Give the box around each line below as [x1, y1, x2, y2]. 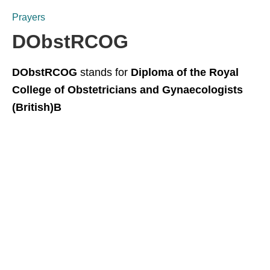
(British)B [12, 101, 61, 113]
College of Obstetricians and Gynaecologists [12, 84, 243, 96]
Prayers [12, 12, 45, 22]
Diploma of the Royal [131, 66, 239, 78]
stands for [77, 66, 131, 78]
